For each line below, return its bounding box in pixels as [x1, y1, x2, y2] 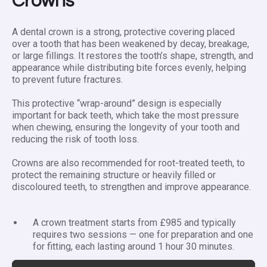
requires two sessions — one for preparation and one [33, 229, 253, 241]
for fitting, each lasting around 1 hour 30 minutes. [33, 241, 234, 253]
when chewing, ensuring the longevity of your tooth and [12, 122, 240, 133]
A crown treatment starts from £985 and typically [33, 217, 236, 229]
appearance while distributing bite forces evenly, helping [12, 62, 246, 74]
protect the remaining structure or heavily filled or [12, 169, 216, 181]
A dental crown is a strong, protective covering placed [12, 26, 235, 38]
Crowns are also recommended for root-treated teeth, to [12, 157, 245, 169]
